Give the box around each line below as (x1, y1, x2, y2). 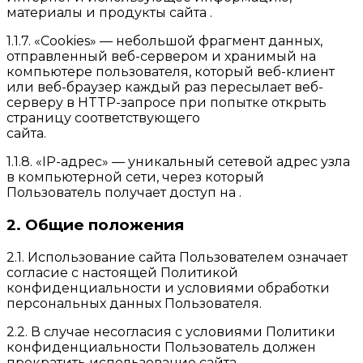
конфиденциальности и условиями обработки (6, 280, 330, 296)
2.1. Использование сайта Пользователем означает (6, 249, 348, 265)
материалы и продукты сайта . (6, 5, 212, 21)
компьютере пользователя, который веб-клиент (6, 64, 335, 80)
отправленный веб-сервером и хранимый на (6, 49, 316, 65)
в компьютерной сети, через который (6, 169, 264, 186)
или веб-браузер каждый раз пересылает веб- (6, 79, 323, 96)
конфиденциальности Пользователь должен (6, 339, 316, 355)
